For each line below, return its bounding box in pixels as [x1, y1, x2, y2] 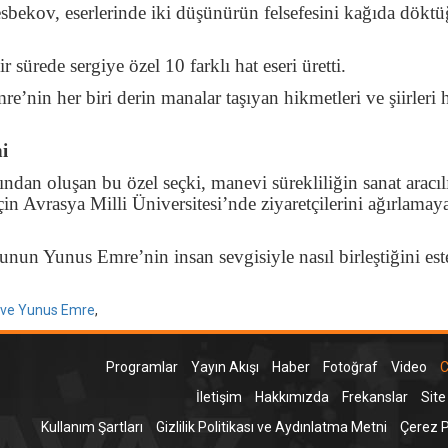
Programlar [105, 359, 178, 376]
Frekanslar [341, 389, 408, 406]
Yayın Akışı [190, 359, 259, 376]
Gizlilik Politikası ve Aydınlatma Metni [155, 419, 387, 436]
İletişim [195, 389, 242, 406]
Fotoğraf [322, 359, 378, 376]
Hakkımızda [254, 389, 329, 406]
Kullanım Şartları [40, 419, 143, 436]
